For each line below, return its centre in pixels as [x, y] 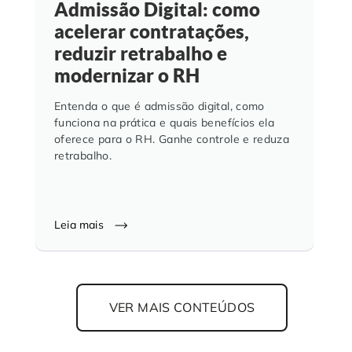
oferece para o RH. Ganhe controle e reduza [172, 139]
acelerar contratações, [152, 31]
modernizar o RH [127, 75]
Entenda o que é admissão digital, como [159, 106]
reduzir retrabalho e [141, 53]
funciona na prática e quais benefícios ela [165, 122]
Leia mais [81, 224]
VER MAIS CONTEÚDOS [182, 307]
